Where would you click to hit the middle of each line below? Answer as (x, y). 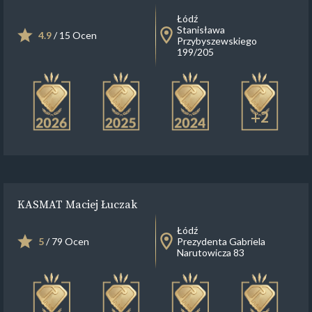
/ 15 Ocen (74, 35)
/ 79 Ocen (67, 241)
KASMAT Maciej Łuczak (77, 204)
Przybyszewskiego (217, 41)
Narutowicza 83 (211, 252)
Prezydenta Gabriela (221, 241)
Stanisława (201, 30)
